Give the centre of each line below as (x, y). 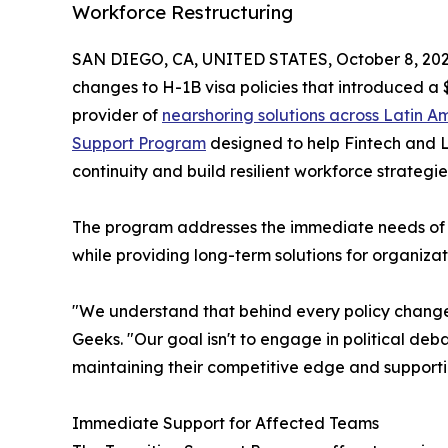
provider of (117, 114)
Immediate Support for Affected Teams (225, 422)
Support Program (139, 142)
